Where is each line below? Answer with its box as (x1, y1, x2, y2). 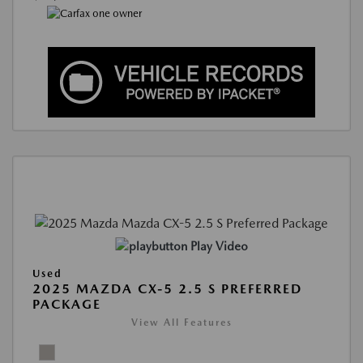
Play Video (190, 239, 248, 254)
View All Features (130, 317, 233, 329)
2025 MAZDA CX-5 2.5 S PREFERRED (32, 281, 302, 297)
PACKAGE (32, 297, 101, 313)
